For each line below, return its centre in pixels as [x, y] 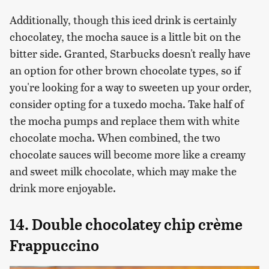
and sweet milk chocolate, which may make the [123, 171]
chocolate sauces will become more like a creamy [128, 154]
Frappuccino [54, 245]
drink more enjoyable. [63, 187]
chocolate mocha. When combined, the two [115, 137]
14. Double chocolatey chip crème [126, 224]
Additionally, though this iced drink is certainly [123, 19]
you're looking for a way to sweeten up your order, [131, 86]
